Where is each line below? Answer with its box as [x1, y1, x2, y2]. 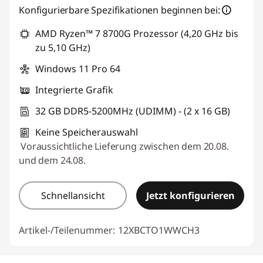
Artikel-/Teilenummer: [19, 224, 115, 237]
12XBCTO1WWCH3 [118, 224, 200, 237]
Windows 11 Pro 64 [35, 62, 120, 75]
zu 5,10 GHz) [35, 41, 90, 54]
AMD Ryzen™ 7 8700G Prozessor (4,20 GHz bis [35, 27, 238, 40]
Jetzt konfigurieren [146, 189, 235, 202]
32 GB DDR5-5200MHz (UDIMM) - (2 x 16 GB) [35, 104, 230, 117]
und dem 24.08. [19, 154, 86, 167]
